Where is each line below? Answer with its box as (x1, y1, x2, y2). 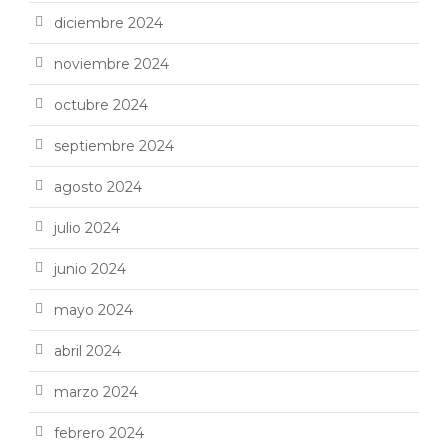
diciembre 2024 (54, 14, 163, 33)
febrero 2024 (54, 424, 144, 443)
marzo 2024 (54, 383, 138, 402)
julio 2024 (54, 219, 120, 238)
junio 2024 (54, 260, 126, 279)
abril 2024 (54, 342, 121, 361)
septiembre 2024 (54, 137, 174, 156)
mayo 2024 (54, 301, 133, 320)
